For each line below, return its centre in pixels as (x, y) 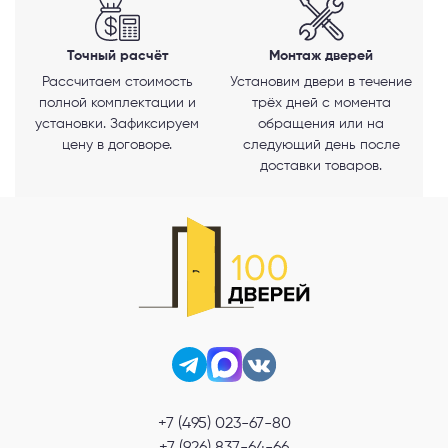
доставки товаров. (321, 165)
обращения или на (321, 123)
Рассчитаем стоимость (117, 81)
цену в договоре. (117, 144)
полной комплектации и (117, 102)
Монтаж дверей (321, 55)
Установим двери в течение (321, 81)
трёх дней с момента (321, 102)
